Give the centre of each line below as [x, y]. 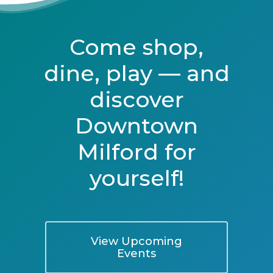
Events [136, 253]
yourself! [136, 178]
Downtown [136, 125]
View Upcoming [136, 241]
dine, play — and [136, 73]
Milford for [136, 151]
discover [136, 99]
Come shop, [136, 47]
